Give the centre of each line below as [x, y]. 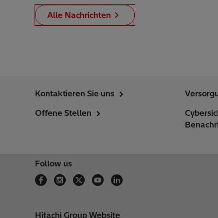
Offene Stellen [63, 113]
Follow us [54, 163]
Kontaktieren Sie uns [75, 93]
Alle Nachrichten [79, 15]
